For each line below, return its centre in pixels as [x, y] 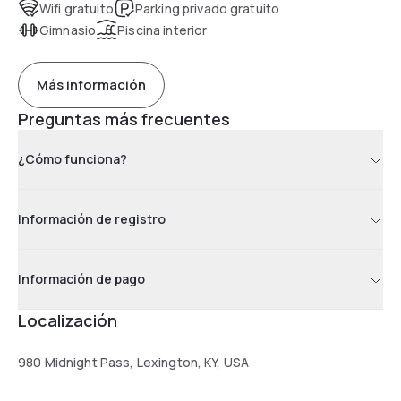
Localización [68, 320]
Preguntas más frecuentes [124, 119]
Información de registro [92, 218]
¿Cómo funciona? [73, 158]
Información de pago [81, 278]
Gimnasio [68, 30]
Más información [91, 85]
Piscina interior [162, 30]
